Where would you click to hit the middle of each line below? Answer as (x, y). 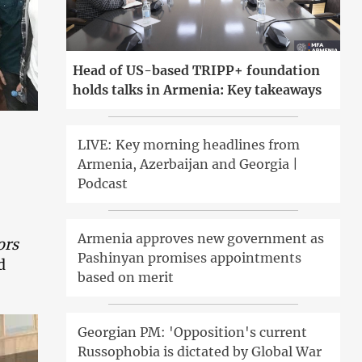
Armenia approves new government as (201, 239)
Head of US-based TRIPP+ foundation (197, 71)
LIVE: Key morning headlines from (189, 145)
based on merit (126, 278)
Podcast (103, 184)
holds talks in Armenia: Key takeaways (198, 90)
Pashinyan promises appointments (190, 258)
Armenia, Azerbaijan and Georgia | (188, 164)
